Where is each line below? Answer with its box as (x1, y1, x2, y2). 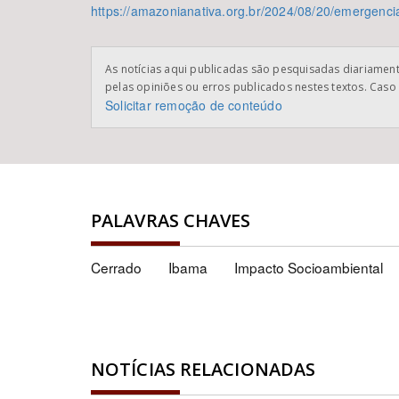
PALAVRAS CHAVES (91, 208, 251, 232)
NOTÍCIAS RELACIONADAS (91, 357, 316, 381)
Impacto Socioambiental (234, 257, 383, 277)
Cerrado (91, 257, 142, 277)
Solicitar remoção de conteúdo (105, 96, 282, 114)
